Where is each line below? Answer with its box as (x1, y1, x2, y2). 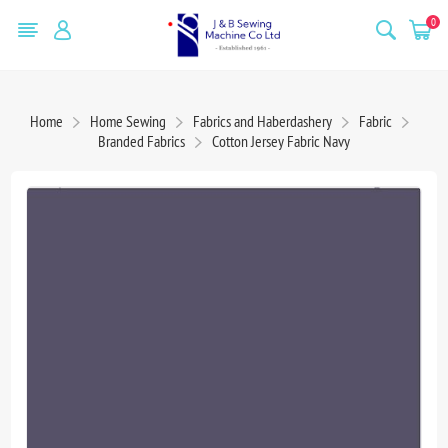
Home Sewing (89, 110, 166, 131)
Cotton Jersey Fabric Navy (212, 130, 350, 151)
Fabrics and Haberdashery (192, 110, 332, 131)
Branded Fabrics (98, 130, 185, 151)
